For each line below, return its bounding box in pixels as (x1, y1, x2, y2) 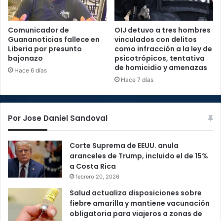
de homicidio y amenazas (114, 62, 207, 73)
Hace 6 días (14, 66, 47, 74)
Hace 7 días (121, 75, 153, 83)
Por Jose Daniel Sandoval (8, 112, 108, 123)
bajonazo (8, 53, 43, 63)
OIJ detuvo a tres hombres (114, 25, 211, 35)
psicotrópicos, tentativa (114, 53, 205, 63)
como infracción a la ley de (114, 43, 212, 54)
